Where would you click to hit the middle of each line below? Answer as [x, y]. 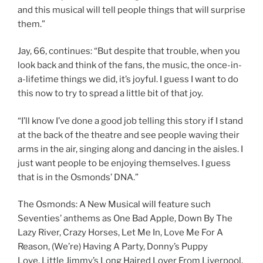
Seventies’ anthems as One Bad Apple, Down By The [125, 219]
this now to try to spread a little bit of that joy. [111, 94]
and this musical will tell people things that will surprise [131, 10]
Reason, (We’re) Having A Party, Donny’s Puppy [113, 247]
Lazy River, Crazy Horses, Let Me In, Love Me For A [120, 233]
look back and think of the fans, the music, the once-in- [130, 65]
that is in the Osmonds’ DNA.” [79, 177]
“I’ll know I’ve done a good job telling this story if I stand [130, 121]
